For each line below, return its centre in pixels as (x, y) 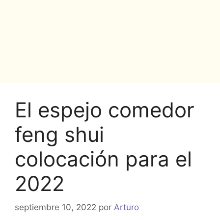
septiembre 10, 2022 (55, 207)
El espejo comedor (105, 110)
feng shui (59, 134)
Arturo (126, 207)
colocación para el (103, 159)
